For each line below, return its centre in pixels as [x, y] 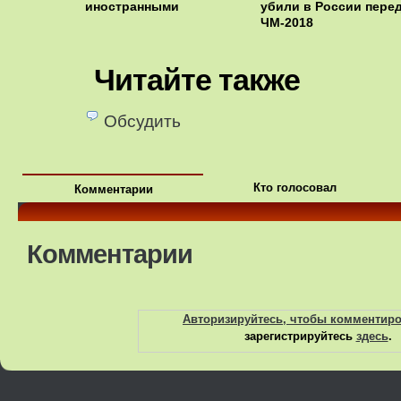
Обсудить [142, 122]
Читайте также [197, 80]
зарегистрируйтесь [300, 336]
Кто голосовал [294, 188]
